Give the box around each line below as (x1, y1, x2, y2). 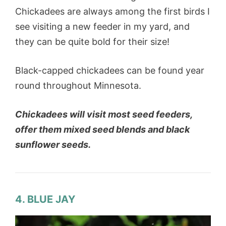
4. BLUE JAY (15, 193, 75, 206)
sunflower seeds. (15, 139, 91, 150)
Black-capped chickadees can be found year (15, 65, 204, 76)
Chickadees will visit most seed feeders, (15, 109, 192, 120)
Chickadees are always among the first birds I (15, 6, 210, 17)
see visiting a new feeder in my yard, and (15, 21, 190, 32)
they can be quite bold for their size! (15, 36, 172, 47)
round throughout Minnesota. (15, 80, 144, 91)
